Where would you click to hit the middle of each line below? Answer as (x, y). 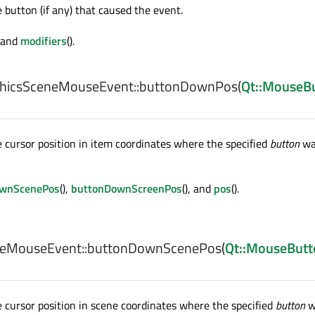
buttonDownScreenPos (127, 188)
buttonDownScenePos (154, 248)
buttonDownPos (188, 86)
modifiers (44, 41)
